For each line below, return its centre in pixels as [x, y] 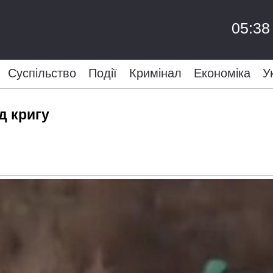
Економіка [222, 73]
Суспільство [42, 73]
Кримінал [155, 73]
